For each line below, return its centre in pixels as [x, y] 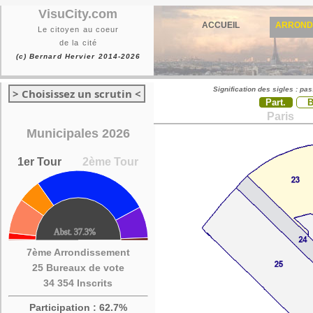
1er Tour [40, 162]
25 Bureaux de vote [78, 268]
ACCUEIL [221, 25]
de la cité [78, 43]
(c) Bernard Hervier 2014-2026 [78, 56]
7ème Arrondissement [78, 252]
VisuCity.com [78, 14]
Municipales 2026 [78, 133]
